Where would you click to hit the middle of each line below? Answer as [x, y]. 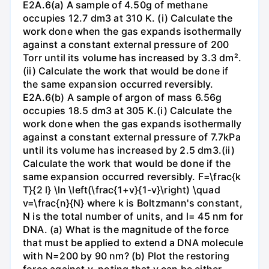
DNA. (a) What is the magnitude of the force [126, 230]
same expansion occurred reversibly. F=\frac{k [132, 177]
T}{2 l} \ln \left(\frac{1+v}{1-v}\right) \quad [122, 190]
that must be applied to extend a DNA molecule [133, 243]
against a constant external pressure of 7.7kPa [132, 137]
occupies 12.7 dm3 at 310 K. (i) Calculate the [128, 18]
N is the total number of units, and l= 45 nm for [133, 216]
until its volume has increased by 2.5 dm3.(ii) [129, 150]
